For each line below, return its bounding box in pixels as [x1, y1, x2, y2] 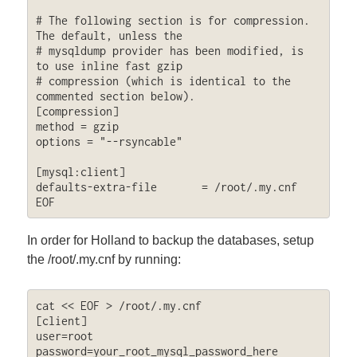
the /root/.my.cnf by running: [27, 252, 182, 266]
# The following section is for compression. [35, 14, 310, 28]
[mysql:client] [35, 165, 125, 179]
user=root [35, 328, 93, 343]
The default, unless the [35, 29, 182, 43]
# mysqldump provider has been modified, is [35, 44, 304, 58]
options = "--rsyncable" [35, 135, 182, 149]
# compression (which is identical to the [35, 74, 291, 88]
